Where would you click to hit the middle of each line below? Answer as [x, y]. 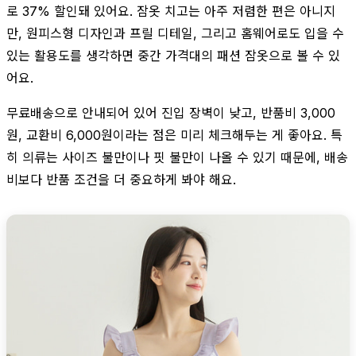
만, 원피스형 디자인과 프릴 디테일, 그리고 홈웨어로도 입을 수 [175, 33]
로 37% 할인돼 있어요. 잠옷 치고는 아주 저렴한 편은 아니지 [171, 11]
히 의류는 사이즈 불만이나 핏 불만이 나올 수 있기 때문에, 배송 [177, 157]
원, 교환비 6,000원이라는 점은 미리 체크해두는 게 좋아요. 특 [174, 135]
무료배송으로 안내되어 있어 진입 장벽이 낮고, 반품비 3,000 [171, 112]
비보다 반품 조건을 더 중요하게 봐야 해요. [121, 179]
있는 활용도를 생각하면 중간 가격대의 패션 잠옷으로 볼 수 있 [173, 55]
